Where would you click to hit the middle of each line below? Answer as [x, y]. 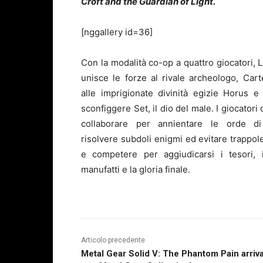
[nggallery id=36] [117, 32]
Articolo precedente [113, 240]
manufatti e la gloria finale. [136, 169]
